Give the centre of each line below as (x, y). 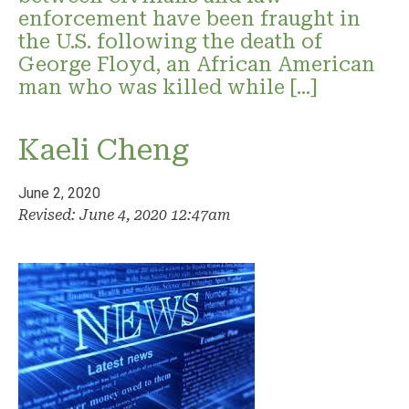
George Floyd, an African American (197, 63)
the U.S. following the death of (170, 41)
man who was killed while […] (168, 86)
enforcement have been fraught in (189, 18)
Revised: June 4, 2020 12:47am (125, 215)
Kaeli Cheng (104, 149)
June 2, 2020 (59, 193)
